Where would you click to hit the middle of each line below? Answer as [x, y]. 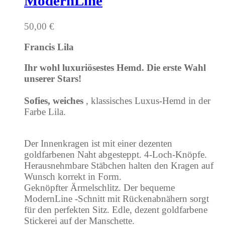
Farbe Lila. [45, 112]
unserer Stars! [53, 79]
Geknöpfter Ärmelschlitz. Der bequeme [99, 188]
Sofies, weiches [55, 101]
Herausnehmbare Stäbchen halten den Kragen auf [119, 166]
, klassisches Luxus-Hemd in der [148, 101]
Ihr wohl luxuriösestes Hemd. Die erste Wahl [115, 68]
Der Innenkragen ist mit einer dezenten [98, 144]
